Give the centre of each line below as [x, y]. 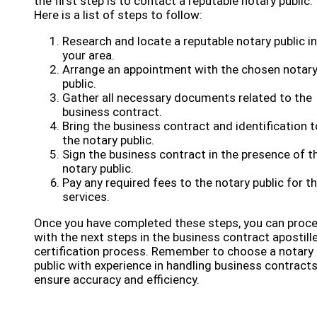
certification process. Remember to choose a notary [174, 251]
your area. [88, 55]
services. [86, 197]
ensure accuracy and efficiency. [117, 279]
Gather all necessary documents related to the [187, 98]
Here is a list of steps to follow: [118, 15]
